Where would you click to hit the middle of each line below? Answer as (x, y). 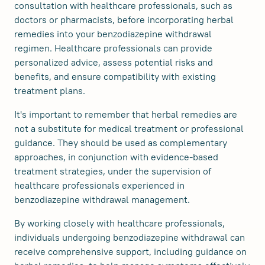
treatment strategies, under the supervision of (113, 171)
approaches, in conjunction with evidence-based (116, 157)
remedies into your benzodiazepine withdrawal (113, 34)
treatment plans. (50, 91)
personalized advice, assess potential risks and (114, 62)
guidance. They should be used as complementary (121, 143)
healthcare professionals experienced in (99, 185)
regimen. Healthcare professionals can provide (113, 48)
